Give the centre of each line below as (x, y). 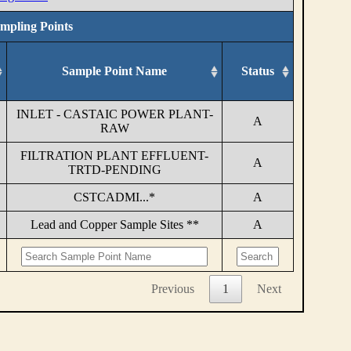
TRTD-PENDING (114, 169)
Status (258, 71)
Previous (172, 288)
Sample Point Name (114, 71)
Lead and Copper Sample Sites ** (114, 224)
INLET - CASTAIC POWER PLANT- (114, 114)
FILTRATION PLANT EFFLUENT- (114, 155)
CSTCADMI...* (114, 197)
